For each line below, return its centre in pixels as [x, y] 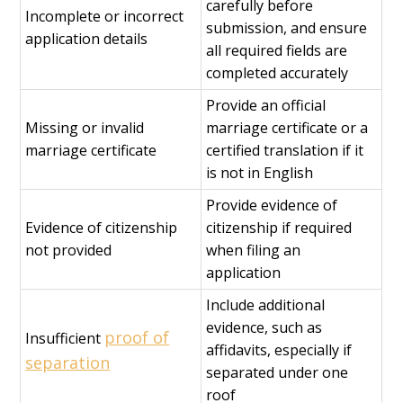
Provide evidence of [272, 206]
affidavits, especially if [279, 350]
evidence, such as [264, 328]
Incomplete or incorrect [105, 17]
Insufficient [65, 339]
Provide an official [266, 106]
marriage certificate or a [287, 128]
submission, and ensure [287, 28]
